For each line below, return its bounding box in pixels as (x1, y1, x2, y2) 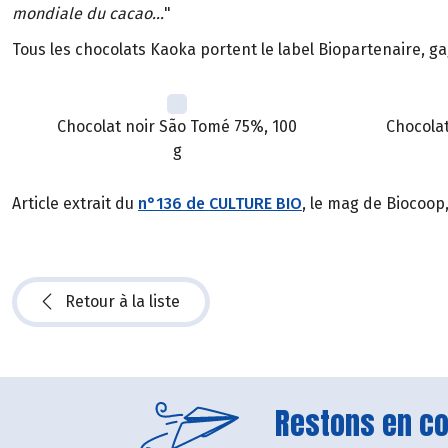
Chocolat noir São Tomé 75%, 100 (57, 117, 297, 137)
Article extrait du (12, 193, 138, 213)
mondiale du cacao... (12, 3, 164, 23)
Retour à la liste (65, 291, 180, 311)
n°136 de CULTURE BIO (138, 193, 302, 213)
